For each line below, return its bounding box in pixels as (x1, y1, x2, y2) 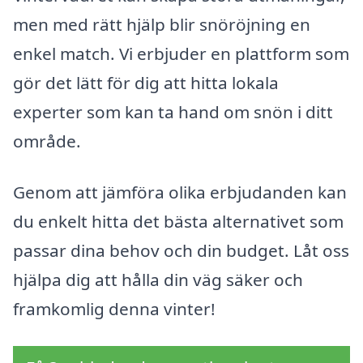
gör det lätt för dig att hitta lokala (13, 70, 279, 94)
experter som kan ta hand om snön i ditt (13, 100, 333, 123)
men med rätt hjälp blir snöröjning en (13, 12, 310, 36)
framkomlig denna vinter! (13, 297, 216, 321)
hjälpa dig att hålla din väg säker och (13, 268, 303, 292)
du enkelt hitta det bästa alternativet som (13, 210, 344, 233)
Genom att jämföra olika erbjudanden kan (13, 181, 347, 204)
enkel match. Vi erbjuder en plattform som (13, 41, 349, 65)
